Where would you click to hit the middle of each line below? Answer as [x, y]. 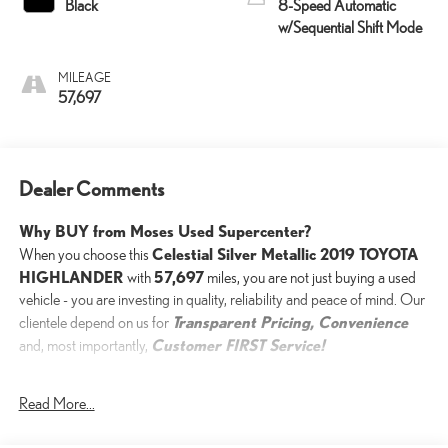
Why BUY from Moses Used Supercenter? [164, 231]
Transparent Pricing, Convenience [289, 322]
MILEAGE [84, 77]
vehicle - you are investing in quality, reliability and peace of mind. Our [221, 300]
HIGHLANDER [72, 277]
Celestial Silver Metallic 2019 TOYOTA [284, 254]
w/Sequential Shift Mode [350, 27]
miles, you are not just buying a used [309, 278]
